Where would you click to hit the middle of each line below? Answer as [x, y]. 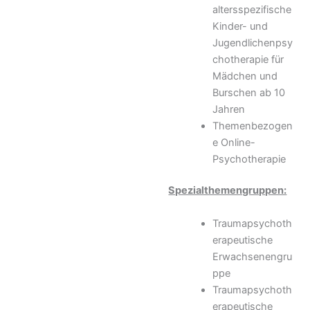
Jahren [229, 109]
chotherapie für [248, 59]
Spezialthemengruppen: [228, 191]
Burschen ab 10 [249, 92]
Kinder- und [240, 26]
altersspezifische [252, 9]
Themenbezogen [253, 126]
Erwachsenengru [253, 256]
